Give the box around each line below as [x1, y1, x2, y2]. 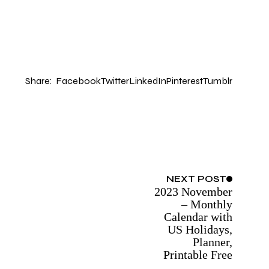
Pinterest [166, 75, 204, 87]
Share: [25, 75, 53, 87]
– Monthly [181, 198, 233, 211]
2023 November [154, 185, 233, 199]
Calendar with [164, 210, 233, 224]
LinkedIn [129, 75, 167, 87]
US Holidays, [168, 223, 233, 237]
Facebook [56, 75, 101, 87]
